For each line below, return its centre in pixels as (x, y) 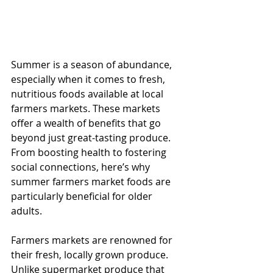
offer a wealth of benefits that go (87, 123)
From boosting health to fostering (90, 153)
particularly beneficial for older (83, 197)
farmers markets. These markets (87, 109)
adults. (27, 211)
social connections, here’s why (82, 167)
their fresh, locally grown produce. (91, 255)
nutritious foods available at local (88, 94)
